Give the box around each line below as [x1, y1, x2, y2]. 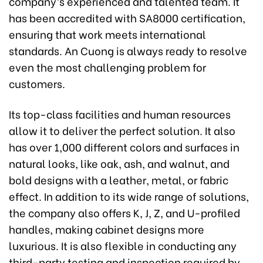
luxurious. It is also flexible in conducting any [9, 237, 237, 253]
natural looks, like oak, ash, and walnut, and [9, 154, 230, 171]
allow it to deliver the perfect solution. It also [9, 122, 235, 138]
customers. [9, 75, 65, 91]
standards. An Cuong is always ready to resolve [9, 42, 247, 58]
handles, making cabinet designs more [9, 220, 204, 237]
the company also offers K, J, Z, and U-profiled [9, 204, 240, 220]
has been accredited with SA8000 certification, [9, 9, 245, 25]
